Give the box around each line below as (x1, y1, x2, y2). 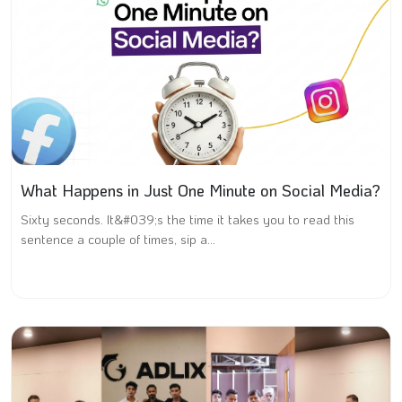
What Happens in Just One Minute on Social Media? (21, 179, 380, 201)
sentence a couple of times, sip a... (21, 230, 215, 248)
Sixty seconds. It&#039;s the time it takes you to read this (21, 210, 354, 228)
